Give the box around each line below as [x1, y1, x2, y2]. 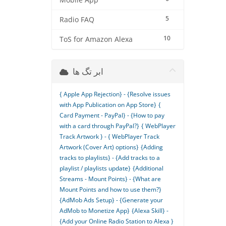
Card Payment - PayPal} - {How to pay [60, 111, 164, 120]
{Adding [141, 143, 163, 151]
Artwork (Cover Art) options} [60, 143, 139, 151]
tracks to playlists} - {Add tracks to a [60, 153, 160, 162]
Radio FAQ [60, 15, 94, 24]
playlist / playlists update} [60, 164, 131, 173]
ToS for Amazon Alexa [60, 35, 133, 44]
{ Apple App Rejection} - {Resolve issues [60, 90, 171, 98]
